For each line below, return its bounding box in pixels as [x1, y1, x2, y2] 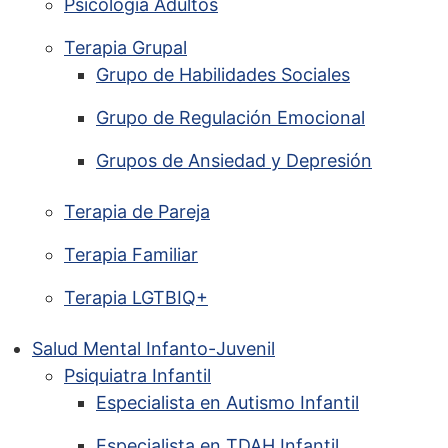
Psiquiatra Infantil [64, 365, 211, 386]
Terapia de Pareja [64, 201, 210, 222]
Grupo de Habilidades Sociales [96, 64, 350, 85]
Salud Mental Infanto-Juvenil [32, 338, 275, 359]
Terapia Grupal [64, 37, 187, 58]
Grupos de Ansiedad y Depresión [96, 150, 372, 171]
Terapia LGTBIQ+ [64, 287, 208, 308]
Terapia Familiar [64, 244, 198, 265]
